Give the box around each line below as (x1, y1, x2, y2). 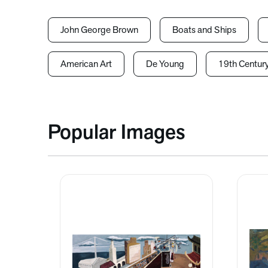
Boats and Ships (172, 26, 236, 35)
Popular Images (48, 123, 185, 144)
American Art (60, 60, 112, 69)
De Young (146, 60, 184, 69)
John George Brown (60, 26, 138, 35)
